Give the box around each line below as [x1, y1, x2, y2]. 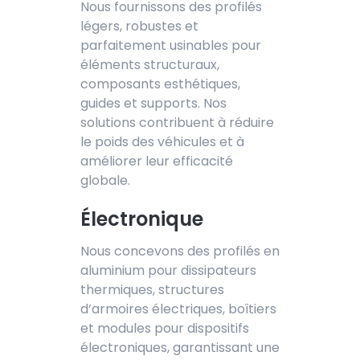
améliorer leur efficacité [80, 151, 233, 170]
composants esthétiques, [80, 74, 240, 93]
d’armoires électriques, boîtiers [80, 299, 276, 318]
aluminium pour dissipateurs [80, 260, 256, 280]
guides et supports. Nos [80, 93, 227, 112]
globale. [80, 170, 130, 190]
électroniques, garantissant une [80, 337, 280, 357]
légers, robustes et [80, 16, 198, 35]
